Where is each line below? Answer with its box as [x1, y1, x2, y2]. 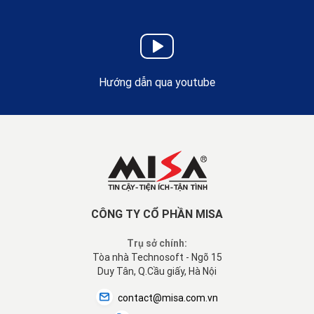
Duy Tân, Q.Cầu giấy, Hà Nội [97, 265, 217, 278]
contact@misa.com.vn [118, 291, 218, 304]
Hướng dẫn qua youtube [99, 75, 215, 90]
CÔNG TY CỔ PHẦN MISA [91, 207, 223, 221]
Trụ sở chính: [127, 238, 187, 250]
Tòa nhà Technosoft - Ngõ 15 [92, 251, 222, 264]
